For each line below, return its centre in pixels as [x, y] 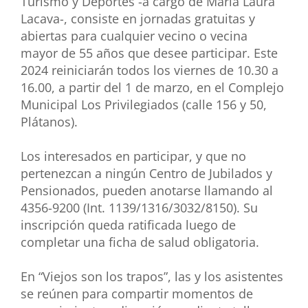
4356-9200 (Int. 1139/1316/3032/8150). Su [139, 208]
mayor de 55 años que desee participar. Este [149, 53]
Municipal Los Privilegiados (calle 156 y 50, [144, 105]
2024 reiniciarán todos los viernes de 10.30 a [150, 70]
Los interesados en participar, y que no [133, 156]
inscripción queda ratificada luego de [128, 225]
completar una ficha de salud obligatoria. [142, 242]
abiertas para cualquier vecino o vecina [134, 36]
